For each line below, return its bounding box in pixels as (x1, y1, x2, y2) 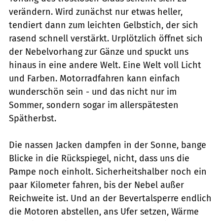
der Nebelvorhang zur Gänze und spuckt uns (9, 46, 188, 57)
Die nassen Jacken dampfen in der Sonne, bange (9, 139, 206, 150)
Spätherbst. (9, 112, 56, 124)
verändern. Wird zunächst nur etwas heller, (9, 6, 183, 17)
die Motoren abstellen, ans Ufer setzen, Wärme (9, 206, 199, 217)
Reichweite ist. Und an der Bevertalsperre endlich (9, 192, 212, 204)
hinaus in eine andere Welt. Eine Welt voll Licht (9, 59, 201, 71)
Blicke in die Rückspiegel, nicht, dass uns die (9, 152, 189, 164)
